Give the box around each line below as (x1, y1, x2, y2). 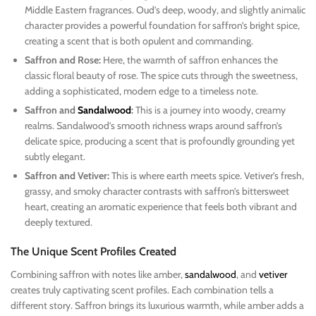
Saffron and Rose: (25, 53, 101, 66)
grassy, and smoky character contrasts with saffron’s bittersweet (25, 184, 289, 197)
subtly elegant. (25, 150, 85, 163)
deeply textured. (25, 215, 92, 229)
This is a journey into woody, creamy (133, 103, 286, 116)
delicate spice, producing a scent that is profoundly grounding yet (25, 134, 295, 147)
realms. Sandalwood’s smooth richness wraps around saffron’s (25, 119, 282, 132)
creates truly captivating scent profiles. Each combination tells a (11, 283, 274, 296)
